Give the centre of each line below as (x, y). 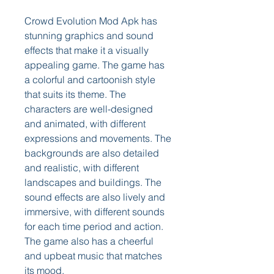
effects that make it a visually (87, 50)
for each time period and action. (94, 226)
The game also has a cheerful (89, 241)
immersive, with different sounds (94, 212)
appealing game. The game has (94, 65)
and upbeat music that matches (93, 256)
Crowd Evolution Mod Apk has (91, 21)
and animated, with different (85, 124)
